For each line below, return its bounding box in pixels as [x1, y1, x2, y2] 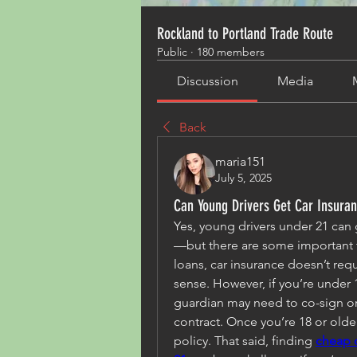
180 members [197, 45, 265, 59]
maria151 [215, 154, 265, 169]
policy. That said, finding [174, 333, 316, 348]
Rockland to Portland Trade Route [157, 24, 333, 43]
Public [157, 45, 187, 59]
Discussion [176, 73, 238, 88]
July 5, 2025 [215, 171, 272, 185]
